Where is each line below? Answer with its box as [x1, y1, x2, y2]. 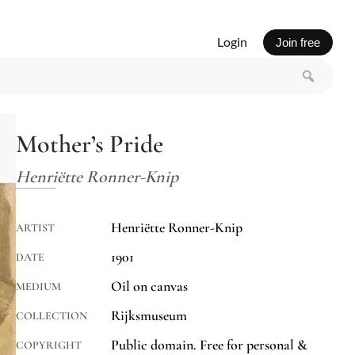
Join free [275, 35, 320, 49]
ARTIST [16, 221, 55, 235]
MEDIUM [16, 280, 61, 294]
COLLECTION [16, 309, 87, 323]
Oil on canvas [111, 277, 188, 296]
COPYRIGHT [16, 338, 82, 353]
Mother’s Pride [16, 128, 163, 160]
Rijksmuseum [111, 307, 187, 325]
